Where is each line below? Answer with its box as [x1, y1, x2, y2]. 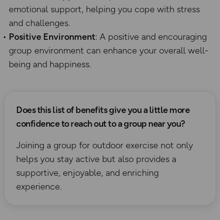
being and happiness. [9, 59, 91, 70]
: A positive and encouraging [95, 31, 207, 43]
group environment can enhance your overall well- [9, 45, 209, 56]
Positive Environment [9, 31, 95, 43]
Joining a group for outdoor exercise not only [16, 140, 193, 151]
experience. [16, 181, 61, 192]
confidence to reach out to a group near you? [16, 118, 185, 130]
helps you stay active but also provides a [16, 154, 176, 165]
